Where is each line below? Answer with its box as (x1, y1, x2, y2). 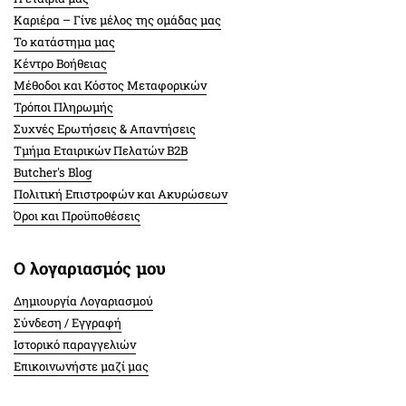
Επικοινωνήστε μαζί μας (14, 358, 149, 375)
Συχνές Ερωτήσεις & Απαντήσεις (14, 121, 196, 138)
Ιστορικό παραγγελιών (14, 336, 136, 353)
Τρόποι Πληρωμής (14, 99, 113, 116)
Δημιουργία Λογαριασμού (14, 293, 153, 310)
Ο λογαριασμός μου (14, 256, 166, 280)
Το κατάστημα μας (14, 34, 115, 51)
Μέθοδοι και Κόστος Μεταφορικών (14, 77, 207, 94)
